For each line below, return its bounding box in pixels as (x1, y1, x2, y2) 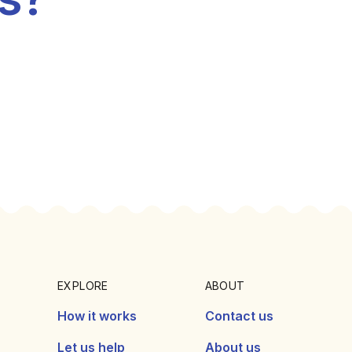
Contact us (204, 307, 273, 324)
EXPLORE (57, 278, 108, 292)
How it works (57, 307, 137, 324)
